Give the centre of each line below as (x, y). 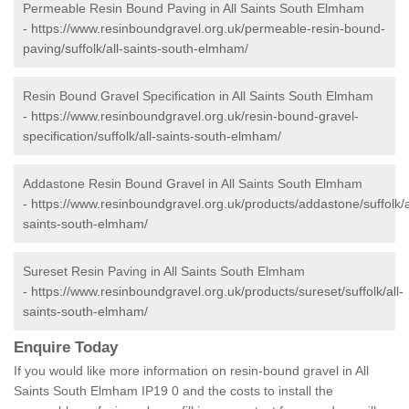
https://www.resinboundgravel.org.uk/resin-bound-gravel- (195, 116)
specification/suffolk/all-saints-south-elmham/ (152, 136)
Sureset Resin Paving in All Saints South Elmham (164, 272)
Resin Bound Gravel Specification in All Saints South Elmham (198, 96)
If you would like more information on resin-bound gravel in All (191, 371)
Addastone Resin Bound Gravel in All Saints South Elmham (193, 184)
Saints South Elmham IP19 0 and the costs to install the (173, 391)
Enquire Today (66, 348)
